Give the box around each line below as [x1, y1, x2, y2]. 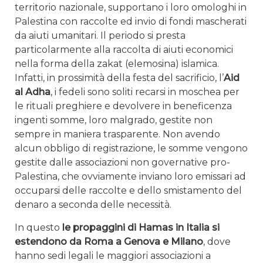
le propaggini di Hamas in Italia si [62, 222, 220, 234]
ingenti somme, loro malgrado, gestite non [15, 114, 213, 126]
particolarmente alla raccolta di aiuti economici [15, 44, 233, 56]
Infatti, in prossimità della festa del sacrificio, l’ [15, 72, 224, 84]
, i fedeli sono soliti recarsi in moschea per [50, 86, 240, 98]
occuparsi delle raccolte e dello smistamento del [15, 185, 242, 197]
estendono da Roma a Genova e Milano [15, 236, 203, 248]
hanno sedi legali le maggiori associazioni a [15, 250, 211, 262]
